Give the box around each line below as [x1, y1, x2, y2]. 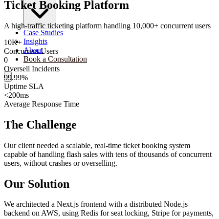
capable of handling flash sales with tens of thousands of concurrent [4, 150, 212, 158]
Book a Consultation [23, 55, 87, 63]
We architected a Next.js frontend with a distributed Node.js [4, 200, 188, 209]
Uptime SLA [4, 82, 44, 90]
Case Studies [23, 28, 63, 37]
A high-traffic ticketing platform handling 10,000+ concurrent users [4, 21, 211, 30]
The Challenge [4, 118, 77, 131]
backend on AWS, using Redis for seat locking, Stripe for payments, [4, 209, 214, 218]
